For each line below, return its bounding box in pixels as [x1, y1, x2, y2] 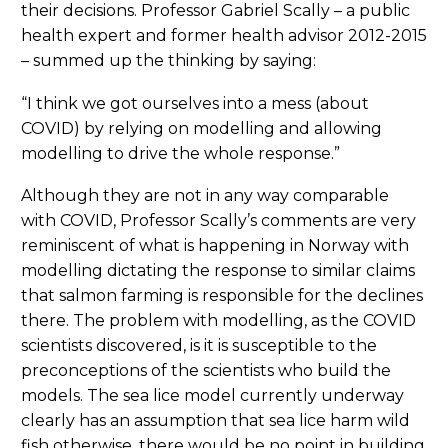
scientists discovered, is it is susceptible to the [21, 336, 377, 356]
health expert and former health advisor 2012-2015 [21, 26, 427, 46]
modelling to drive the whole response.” [21, 143, 340, 163]
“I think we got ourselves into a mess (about [21, 93, 369, 113]
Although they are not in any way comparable [21, 186, 389, 206]
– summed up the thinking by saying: [21, 51, 316, 71]
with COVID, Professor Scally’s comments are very [21, 211, 416, 231]
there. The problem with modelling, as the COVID [21, 311, 416, 331]
